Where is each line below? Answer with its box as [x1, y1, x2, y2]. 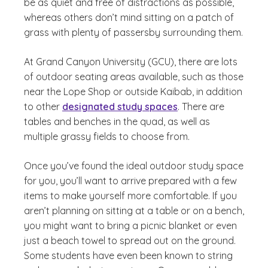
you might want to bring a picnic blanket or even [24, 220, 237, 232]
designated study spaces [62, 100, 178, 112]
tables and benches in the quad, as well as [24, 115, 210, 127]
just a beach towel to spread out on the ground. [24, 234, 236, 246]
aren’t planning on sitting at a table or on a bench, [24, 205, 244, 217]
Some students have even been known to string [24, 249, 233, 261]
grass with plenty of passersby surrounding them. [24, 26, 243, 38]
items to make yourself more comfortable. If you [24, 190, 237, 202]
